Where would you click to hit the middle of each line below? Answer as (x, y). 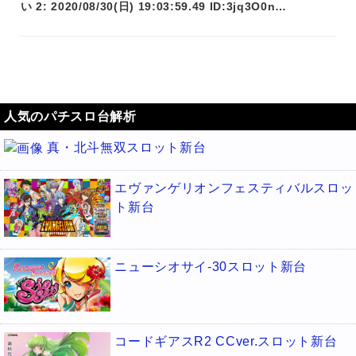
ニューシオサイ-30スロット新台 (211, 267)
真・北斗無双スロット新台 (127, 148)
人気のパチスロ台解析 (70, 117)
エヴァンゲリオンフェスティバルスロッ (234, 188)
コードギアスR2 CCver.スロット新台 (226, 341)
